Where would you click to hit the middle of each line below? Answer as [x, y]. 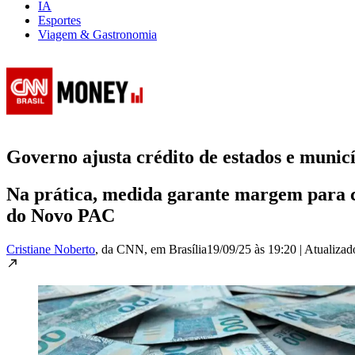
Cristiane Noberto [51, 249]
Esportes [59, 20]
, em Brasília [176, 249]
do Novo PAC [61, 215]
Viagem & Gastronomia [97, 34]
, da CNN [120, 249]
